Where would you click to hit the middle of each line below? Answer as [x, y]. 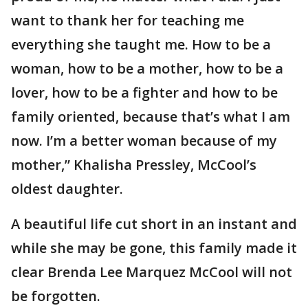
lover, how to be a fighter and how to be [144, 92]
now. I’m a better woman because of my [144, 141]
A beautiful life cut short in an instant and [154, 224]
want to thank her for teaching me [128, 20]
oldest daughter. [67, 189]
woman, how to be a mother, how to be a [147, 68]
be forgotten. [56, 296]
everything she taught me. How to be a [141, 44]
